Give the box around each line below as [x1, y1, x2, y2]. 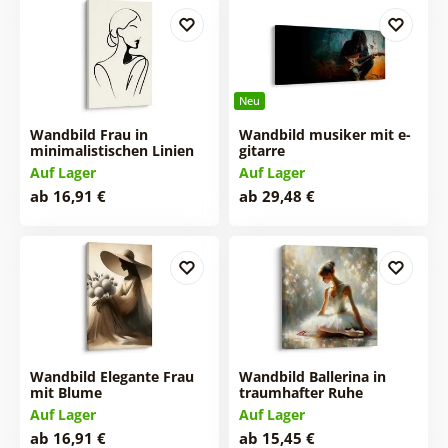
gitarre [238, 140, 285, 160]
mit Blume [29, 383, 102, 403]
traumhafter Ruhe [238, 383, 363, 403]
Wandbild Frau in [29, 124, 148, 144]
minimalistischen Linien [29, 140, 194, 160]
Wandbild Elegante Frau [29, 367, 194, 387]
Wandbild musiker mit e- [238, 124, 411, 144]
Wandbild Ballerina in [238, 367, 386, 387]
